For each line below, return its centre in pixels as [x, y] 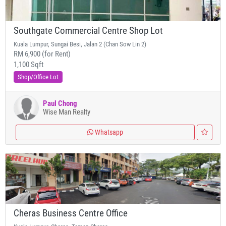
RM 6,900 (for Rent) [42, 54]
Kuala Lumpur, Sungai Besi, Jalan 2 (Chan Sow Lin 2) [80, 44]
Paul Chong [60, 103]
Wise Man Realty [67, 112]
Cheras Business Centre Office [71, 213]
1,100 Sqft [29, 65]
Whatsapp [108, 132]
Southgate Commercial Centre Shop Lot [88, 31]
